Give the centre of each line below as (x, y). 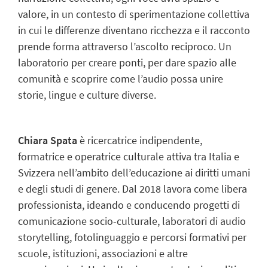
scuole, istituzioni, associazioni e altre (103, 254)
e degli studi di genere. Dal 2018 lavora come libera (133, 189)
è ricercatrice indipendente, (140, 141)
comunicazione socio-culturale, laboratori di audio (132, 221)
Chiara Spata (48, 141)
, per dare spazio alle (190, 62)
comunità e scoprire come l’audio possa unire (121, 78)
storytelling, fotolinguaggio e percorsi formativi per (132, 237)
